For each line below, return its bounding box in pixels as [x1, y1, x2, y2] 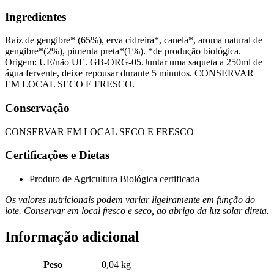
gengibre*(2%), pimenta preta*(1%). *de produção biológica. [5, 46, 241, 57]
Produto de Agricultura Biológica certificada [29, 174, 199, 185]
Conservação [5, 102, 70, 115]
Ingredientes [5, 10, 66, 23]
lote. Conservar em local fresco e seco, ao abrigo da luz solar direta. [5, 206, 269, 217]
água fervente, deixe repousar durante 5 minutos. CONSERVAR [5, 68, 254, 79]
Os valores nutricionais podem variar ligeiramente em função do [5, 194, 255, 206]
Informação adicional [5, 229, 139, 245]
